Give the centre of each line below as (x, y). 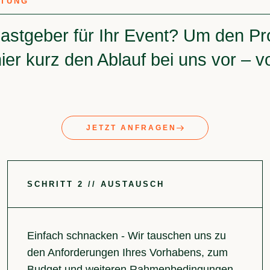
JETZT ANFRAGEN (132, 128)
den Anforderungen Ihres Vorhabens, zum (127, 253)
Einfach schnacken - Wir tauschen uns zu (126, 236)
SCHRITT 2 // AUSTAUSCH (96, 184)
